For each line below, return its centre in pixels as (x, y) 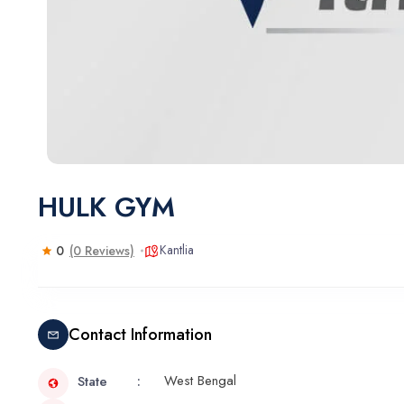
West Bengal (200, 381)
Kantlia (177, 250)
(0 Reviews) (102, 251)
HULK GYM (106, 207)
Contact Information (140, 334)
